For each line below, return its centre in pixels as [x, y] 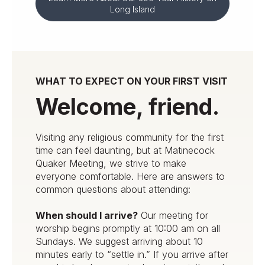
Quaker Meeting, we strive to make [111, 163]
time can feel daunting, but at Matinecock [125, 150]
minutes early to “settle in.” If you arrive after [132, 255]
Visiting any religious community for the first [130, 137]
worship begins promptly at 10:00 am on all [128, 229]
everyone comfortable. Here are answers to [130, 176]
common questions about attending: [113, 189]
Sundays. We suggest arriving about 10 [119, 242]
